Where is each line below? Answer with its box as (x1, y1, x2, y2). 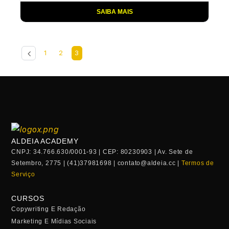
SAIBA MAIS (96, 8, 133, 15)
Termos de (181, 159, 214, 167)
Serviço (11, 171, 35, 178)
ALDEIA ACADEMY (11, 137, 79, 146)
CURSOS (11, 194, 44, 203)
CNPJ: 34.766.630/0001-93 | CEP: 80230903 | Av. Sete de (11, 148, 193, 156)
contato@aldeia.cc (117, 159, 176, 167)
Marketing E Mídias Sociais (11, 218, 97, 225)
